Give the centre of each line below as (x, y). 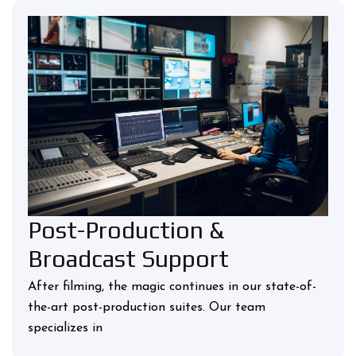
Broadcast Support (128, 258)
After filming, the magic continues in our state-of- (172, 286)
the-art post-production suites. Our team (147, 307)
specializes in (65, 328)
